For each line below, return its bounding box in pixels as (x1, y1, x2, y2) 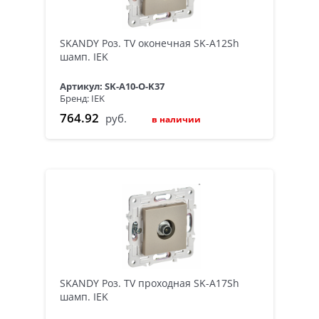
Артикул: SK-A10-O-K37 (60, 79, 167, 93)
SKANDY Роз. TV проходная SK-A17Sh (60, 276, 239, 291)
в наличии (152, 113, 201, 126)
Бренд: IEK (60, 92, 105, 105)
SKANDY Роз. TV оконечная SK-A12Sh (60, 36, 239, 50)
